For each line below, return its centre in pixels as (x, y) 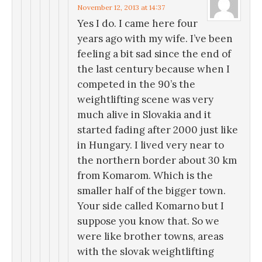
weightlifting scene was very (145, 100)
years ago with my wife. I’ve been (155, 39)
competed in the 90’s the (136, 85)
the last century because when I (154, 69)
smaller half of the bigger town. (151, 191)
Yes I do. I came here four (137, 24)
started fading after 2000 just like (158, 130)
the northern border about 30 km (157, 161)
